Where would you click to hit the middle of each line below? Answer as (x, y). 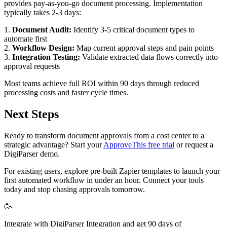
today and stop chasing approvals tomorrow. (74, 189)
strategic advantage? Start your (54, 144)
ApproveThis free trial (139, 144)
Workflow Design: (43, 48)
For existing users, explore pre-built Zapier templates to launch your (112, 171)
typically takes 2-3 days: (43, 12)
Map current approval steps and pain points (144, 48)
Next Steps (31, 114)
